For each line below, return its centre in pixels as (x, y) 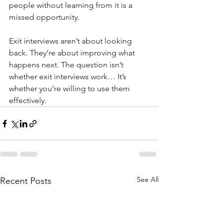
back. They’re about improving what (73, 53)
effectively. (28, 100)
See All (148, 179)
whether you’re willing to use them (70, 88)
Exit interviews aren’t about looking (71, 41)
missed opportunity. (44, 17)
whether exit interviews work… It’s (69, 77)
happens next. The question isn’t (67, 65)
